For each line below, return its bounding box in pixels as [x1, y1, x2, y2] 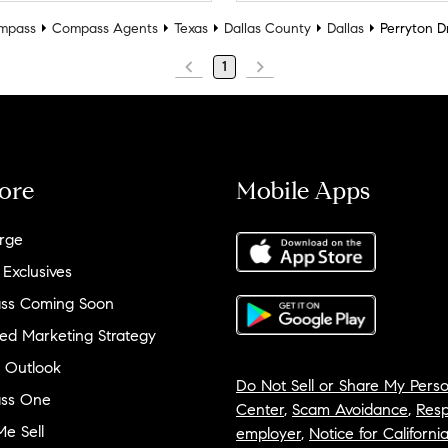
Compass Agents [52, 19, 158, 37]
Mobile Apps [236, 175, 370, 206]
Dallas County [224, 19, 311, 37]
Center [236, 399, 284, 419]
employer [236, 423, 301, 443]
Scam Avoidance [292, 399, 408, 419]
